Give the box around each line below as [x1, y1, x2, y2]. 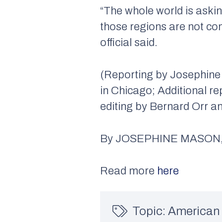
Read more [100, 165, 158, 177]
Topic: [132, 204, 168, 218]
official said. [100, 36, 158, 49]
